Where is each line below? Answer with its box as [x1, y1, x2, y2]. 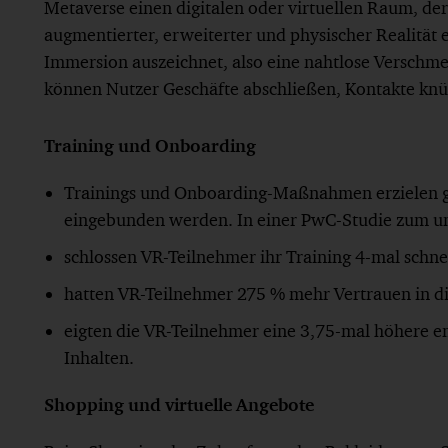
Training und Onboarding [44, 135, 256, 156]
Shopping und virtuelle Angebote [44, 394, 314, 415]
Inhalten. [64, 347, 134, 368]
